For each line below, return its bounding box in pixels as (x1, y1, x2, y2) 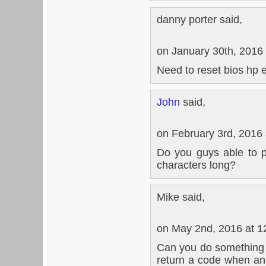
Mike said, (157, 191, 205, 203)
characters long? (157, 159, 236, 171)
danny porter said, (157, 13, 242, 26)
